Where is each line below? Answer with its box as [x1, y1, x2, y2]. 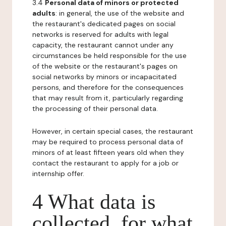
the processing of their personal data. [32, 104, 158, 113]
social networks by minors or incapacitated [32, 72, 177, 81]
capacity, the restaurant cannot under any [32, 40, 174, 49]
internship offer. [32, 169, 84, 178]
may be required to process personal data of [32, 137, 183, 146]
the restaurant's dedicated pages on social [32, 19, 176, 28]
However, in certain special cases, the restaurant [32, 127, 193, 136]
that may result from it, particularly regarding [32, 93, 183, 102]
